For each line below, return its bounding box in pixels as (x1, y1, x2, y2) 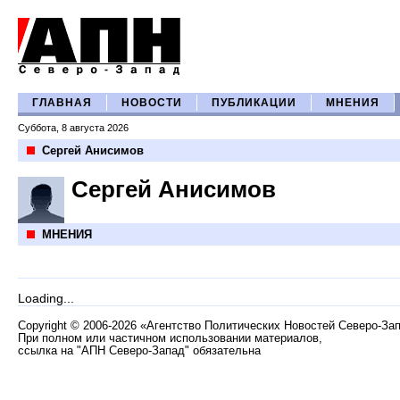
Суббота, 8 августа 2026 (18, 122, 129, 133)
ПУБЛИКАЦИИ (212, 97, 296, 108)
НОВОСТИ (121, 97, 182, 108)
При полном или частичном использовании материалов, (18, 332, 322, 345)
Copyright (18, 320, 71, 332)
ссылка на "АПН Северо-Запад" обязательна (18, 345, 261, 357)
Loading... (18, 291, 74, 305)
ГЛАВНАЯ (32, 97, 92, 108)
